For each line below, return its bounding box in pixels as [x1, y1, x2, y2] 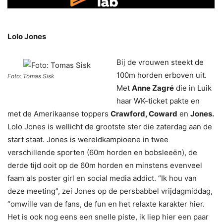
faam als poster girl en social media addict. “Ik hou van [7, 173, 197, 183]
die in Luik [174, 83, 212, 93]
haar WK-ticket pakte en [116, 96, 200, 106]
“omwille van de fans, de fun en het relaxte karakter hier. [7, 199, 205, 209]
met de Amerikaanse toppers [7, 109, 111, 119]
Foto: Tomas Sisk [7, 72, 55, 80]
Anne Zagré [132, 83, 174, 93]
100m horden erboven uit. [116, 70, 207, 80]
